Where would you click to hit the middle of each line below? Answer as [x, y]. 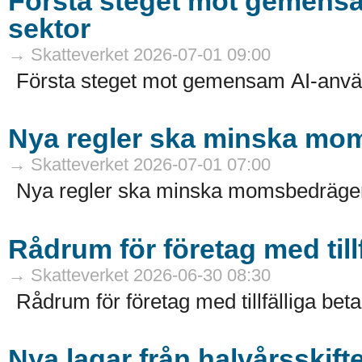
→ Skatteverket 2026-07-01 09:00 [139, 54]
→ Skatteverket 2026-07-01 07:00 [139, 165]
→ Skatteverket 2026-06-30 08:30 [139, 275]
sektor [49, 28]
